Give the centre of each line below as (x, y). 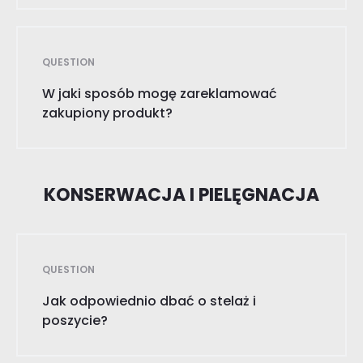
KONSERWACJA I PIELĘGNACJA (181, 195)
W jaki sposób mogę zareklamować (160, 94)
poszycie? (75, 320)
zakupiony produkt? (107, 113)
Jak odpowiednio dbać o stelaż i (149, 301)
